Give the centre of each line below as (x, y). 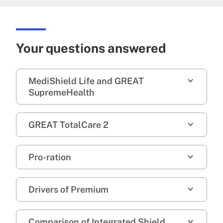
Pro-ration (50, 157)
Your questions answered (91, 48)
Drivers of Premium (68, 189)
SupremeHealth (61, 92)
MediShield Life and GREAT (86, 81)
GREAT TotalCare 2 (68, 124)
